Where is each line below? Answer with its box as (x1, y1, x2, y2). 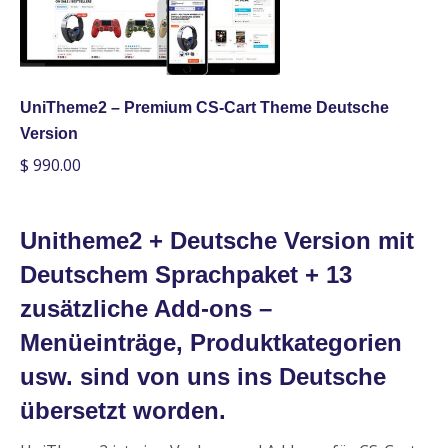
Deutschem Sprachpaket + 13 (20, 261, 352, 289)
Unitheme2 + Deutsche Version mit (20, 227, 414, 255)
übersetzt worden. (20, 397, 226, 425)
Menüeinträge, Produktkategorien (20, 329, 402, 357)
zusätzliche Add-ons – (20, 295, 272, 323)
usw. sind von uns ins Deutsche (20, 363, 386, 391)
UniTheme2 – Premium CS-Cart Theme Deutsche (20, 99, 389, 117)
